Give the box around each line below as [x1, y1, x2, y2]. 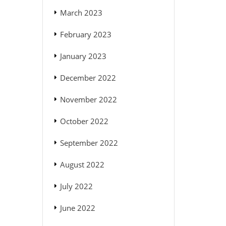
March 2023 [60, 8, 102, 18]
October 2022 [60, 116, 108, 127]
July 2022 [60, 181, 93, 192]
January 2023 [60, 51, 106, 62]
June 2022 [60, 203, 95, 213]
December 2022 [60, 73, 116, 83]
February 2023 [60, 29, 111, 40]
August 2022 [60, 159, 104, 170]
